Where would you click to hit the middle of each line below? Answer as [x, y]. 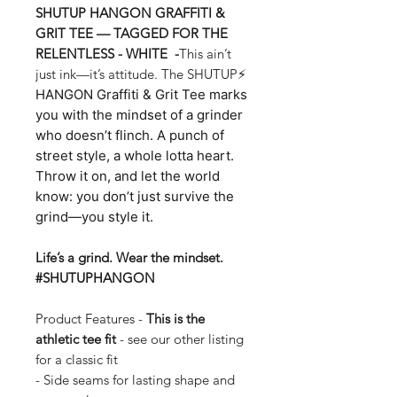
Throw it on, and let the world [128, 175]
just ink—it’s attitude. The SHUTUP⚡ [141, 74]
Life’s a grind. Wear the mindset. [129, 257]
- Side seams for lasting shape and [135, 379]
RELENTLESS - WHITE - [107, 53]
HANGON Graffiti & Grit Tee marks [141, 94]
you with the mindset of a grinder [139, 114]
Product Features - [89, 318]
